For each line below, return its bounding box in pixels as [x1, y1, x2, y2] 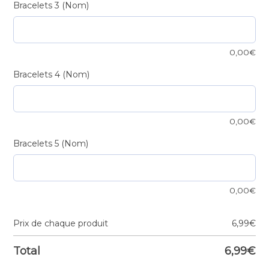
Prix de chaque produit [13, 218, 108, 229]
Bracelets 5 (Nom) [13, 138, 88, 150]
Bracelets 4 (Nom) [13, 69, 89, 80]
